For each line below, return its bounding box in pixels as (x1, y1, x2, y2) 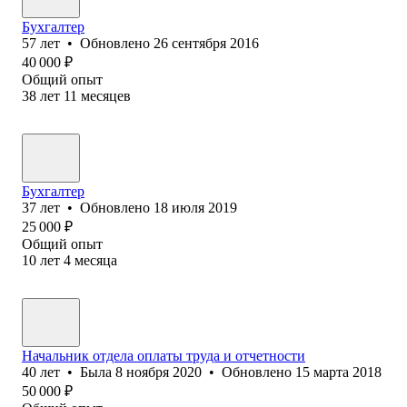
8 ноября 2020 (115, 363, 202, 380)
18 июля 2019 (154, 199, 237, 215)
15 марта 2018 (295, 363, 382, 380)
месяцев (81, 87, 131, 104)
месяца (74, 252, 117, 268)
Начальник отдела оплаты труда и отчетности (22, 347, 305, 363)
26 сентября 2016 (154, 35, 259, 51)
